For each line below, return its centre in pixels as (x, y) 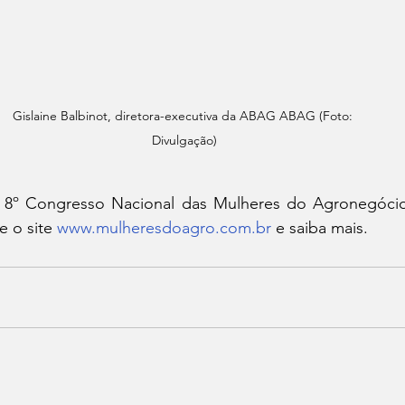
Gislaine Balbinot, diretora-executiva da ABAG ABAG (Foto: (184, 116)
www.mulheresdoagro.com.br (164, 228)
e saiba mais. (320, 228)
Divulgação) (184, 140)
